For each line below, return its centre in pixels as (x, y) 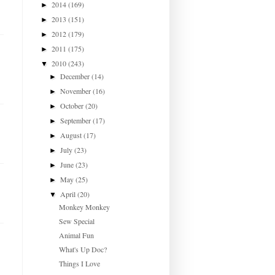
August (72, 135)
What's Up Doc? (83, 249)
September (77, 120)
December (76, 76)
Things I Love (79, 263)
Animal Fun (76, 235)
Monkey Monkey (84, 207)
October (73, 105)
